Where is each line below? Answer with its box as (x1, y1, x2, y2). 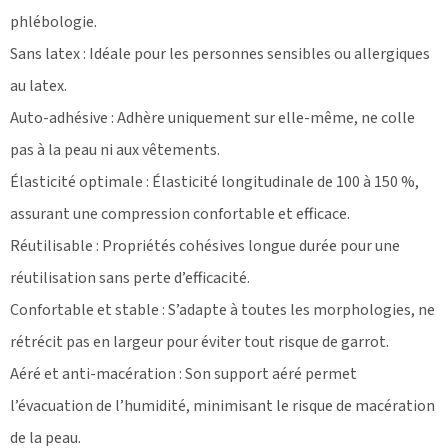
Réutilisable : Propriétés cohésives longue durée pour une (10, 234, 400, 257)
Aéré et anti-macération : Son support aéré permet (10, 362, 357, 385)
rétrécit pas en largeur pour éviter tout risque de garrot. (10, 330, 389, 353)
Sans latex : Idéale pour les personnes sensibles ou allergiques (10, 42, 430, 65)
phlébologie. (10, 10, 97, 33)
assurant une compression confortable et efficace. (10, 202, 350, 225)
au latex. (10, 74, 67, 97)
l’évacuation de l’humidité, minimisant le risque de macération (10, 394, 435, 417)
